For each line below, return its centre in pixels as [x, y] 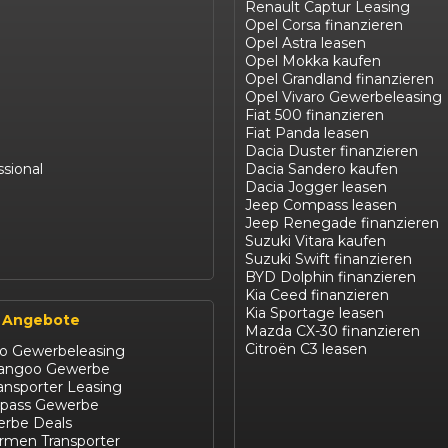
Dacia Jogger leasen [316, 187]
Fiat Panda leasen [307, 133]
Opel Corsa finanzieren [324, 25]
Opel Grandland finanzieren [339, 79]
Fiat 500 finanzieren [314, 115]
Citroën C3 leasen [306, 349]
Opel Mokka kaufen [313, 61]
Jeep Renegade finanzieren [342, 223]
